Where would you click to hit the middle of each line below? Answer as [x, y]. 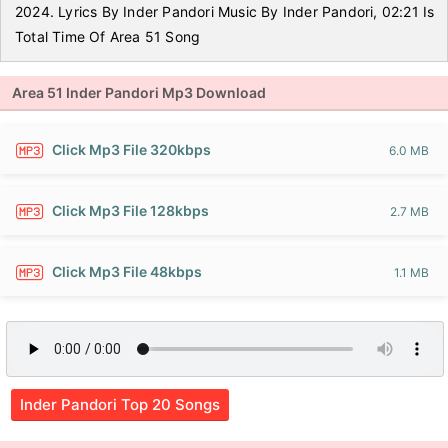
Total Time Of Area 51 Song [108, 36]
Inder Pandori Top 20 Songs [120, 404]
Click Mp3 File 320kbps [131, 149]
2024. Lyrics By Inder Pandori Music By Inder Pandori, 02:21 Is [225, 11]
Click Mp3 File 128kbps [130, 210]
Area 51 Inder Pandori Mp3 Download [139, 92]
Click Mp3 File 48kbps [127, 271]
